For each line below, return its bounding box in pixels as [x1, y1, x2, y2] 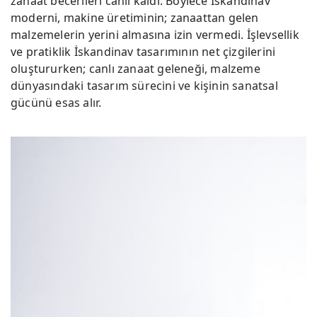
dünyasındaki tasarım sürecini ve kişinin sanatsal [11, 77, 278, 93]
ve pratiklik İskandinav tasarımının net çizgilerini [11, 43, 276, 59]
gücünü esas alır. [11, 94, 102, 110]
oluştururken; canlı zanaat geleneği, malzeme [11, 60, 260, 76]
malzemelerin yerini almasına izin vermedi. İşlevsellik [11, 26, 299, 42]
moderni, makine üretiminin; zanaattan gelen [11, 9, 259, 25]
